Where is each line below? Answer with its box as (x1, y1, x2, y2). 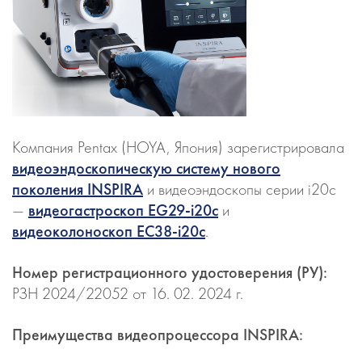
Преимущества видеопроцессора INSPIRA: (12, 324, 303, 345)
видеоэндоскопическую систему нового (12, 158, 280, 179)
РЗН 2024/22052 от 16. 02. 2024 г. (12, 283, 243, 304)
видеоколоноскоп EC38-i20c (12, 221, 205, 242)
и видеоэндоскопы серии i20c (143, 179, 336, 200)
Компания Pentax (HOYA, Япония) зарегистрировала (12, 137, 344, 158)
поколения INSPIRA (12, 179, 143, 200)
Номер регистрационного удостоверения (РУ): (12, 262, 327, 283)
